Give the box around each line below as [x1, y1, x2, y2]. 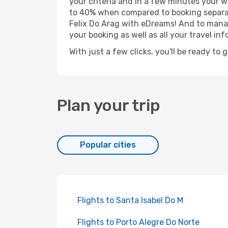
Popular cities [80, 140, 136, 150]
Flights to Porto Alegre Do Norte [77, 217, 199, 227]
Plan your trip [57, 96, 160, 115]
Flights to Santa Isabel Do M [77, 195, 183, 205]
